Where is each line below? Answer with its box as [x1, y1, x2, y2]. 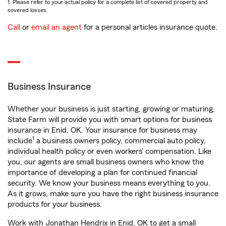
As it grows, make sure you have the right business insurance [8, 190, 218, 198]
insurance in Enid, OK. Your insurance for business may [8, 126, 197, 134]
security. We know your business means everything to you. [8, 179, 210, 187]
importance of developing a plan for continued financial [8, 168, 197, 177]
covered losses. [8, 7, 48, 13]
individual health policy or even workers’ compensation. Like [8, 147, 211, 155]
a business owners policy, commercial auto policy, [34, 137, 206, 145]
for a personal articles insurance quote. [82, 23, 217, 31]
